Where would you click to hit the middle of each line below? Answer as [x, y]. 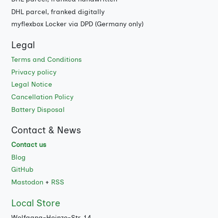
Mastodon [27, 182]
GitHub [22, 170]
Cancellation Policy [42, 97]
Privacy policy [34, 72]
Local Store [36, 203]
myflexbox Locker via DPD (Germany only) [77, 24]
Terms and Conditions [46, 60]
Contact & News [46, 130]
